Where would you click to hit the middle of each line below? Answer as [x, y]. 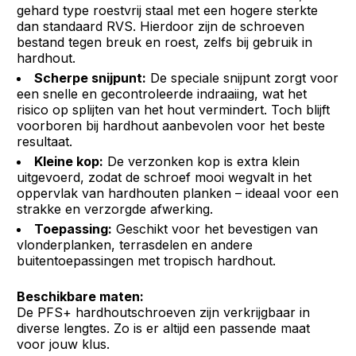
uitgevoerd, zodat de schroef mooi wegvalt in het [164, 177]
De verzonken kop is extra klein [202, 161]
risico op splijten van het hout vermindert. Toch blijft [174, 110]
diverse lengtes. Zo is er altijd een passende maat [164, 328]
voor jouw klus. [64, 344]
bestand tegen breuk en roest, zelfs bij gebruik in [165, 42]
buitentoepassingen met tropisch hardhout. [147, 261]
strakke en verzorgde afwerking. [115, 209]
